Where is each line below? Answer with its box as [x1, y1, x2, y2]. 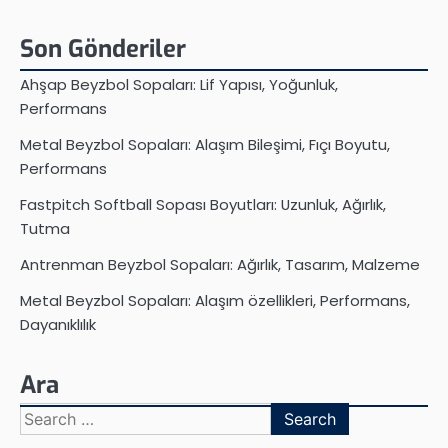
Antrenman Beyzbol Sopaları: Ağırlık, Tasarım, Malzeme [20, 254, 420, 276]
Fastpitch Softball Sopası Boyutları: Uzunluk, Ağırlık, [20, 194, 386, 216]
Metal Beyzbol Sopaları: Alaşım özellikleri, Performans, [20, 290, 410, 312]
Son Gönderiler [20, 33, 186, 66]
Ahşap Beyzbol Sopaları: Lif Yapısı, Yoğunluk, [20, 74, 338, 96]
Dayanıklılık [20, 314, 96, 336]
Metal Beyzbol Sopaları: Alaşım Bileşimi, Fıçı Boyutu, [20, 134, 390, 156]
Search [19, 402, 75, 426]
